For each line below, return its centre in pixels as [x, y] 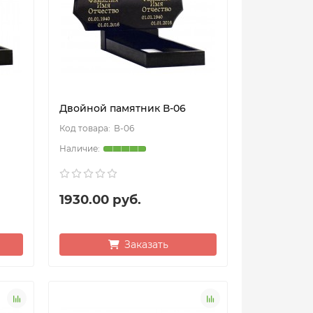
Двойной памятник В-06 [123, 109]
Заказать [146, 245]
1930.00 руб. [101, 200]
